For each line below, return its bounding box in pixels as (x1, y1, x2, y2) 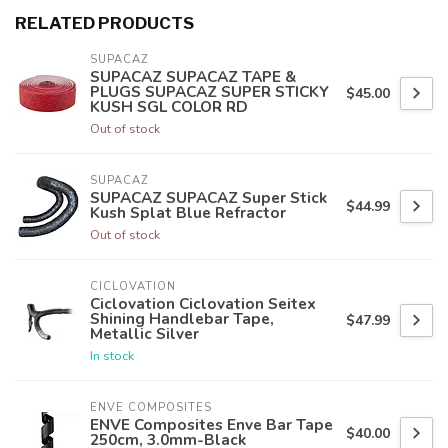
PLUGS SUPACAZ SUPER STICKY (90, 81, 329, 103)
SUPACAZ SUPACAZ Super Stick (90, 187, 327, 209)
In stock (90, 347, 134, 365)
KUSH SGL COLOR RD (90, 96, 248, 118)
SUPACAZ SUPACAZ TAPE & (90, 66, 296, 88)
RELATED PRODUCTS (15, 13, 194, 34)
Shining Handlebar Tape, (90, 308, 274, 330)
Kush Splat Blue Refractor (90, 202, 286, 224)
